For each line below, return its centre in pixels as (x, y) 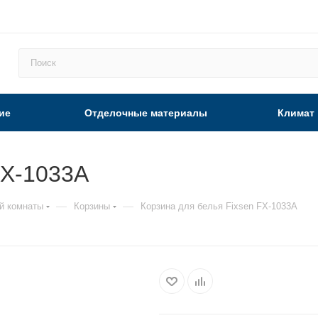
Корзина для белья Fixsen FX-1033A (219, 206)
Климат (296, 113)
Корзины (92, 206)
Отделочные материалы (146, 113)
